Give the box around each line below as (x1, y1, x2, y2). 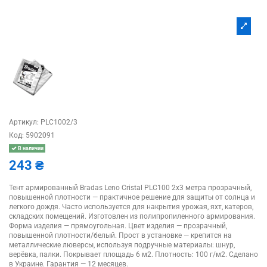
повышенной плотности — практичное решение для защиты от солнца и (9, 193, 255, 201)
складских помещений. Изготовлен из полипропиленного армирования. (9, 212, 255, 221)
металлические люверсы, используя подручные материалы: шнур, (9, 240, 235, 249)
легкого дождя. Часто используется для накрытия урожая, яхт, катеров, (9, 202, 253, 211)
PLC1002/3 (41, 117, 77, 126)
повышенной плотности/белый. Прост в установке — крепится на (9, 231, 232, 240)
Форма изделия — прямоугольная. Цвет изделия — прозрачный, (9, 221, 227, 230)
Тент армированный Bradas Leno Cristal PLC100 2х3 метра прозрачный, (9, 183, 252, 192)
